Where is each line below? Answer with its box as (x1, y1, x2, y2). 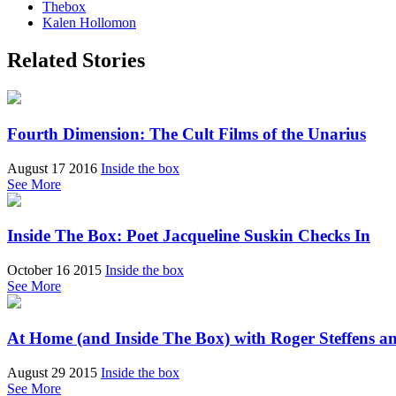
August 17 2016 (7, 160, 97, 176)
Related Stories (7, 49, 145, 72)
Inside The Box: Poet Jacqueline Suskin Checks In (7, 226, 370, 246)
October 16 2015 (7, 263, 102, 278)
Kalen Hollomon (42, 15, 136, 31)
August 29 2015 (7, 364, 97, 380)
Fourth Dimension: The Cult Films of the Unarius (7, 124, 366, 143)
